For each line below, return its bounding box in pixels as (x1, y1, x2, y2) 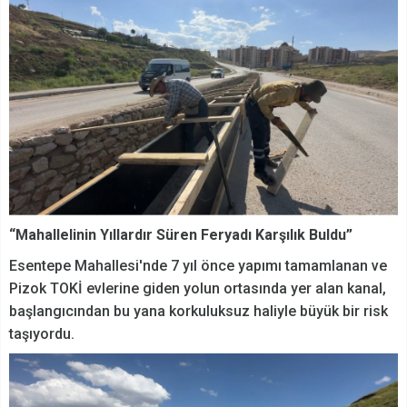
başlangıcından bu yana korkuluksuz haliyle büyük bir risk (9, 302, 388, 320)
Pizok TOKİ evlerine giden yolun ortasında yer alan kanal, (9, 279, 386, 297)
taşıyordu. (9, 324, 78, 342)
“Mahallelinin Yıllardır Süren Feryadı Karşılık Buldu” (9, 225, 352, 243)
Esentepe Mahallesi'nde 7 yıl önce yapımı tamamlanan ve (9, 256, 387, 274)
